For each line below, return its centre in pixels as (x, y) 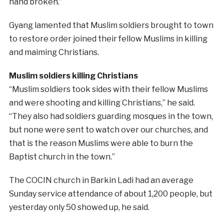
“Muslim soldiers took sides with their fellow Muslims (108, 89)
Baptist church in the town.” (62, 157)
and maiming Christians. (54, 52)
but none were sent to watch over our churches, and (108, 130)
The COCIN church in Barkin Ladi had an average (101, 180)
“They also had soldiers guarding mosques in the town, (111, 116)
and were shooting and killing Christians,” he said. (102, 103)
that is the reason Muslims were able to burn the (101, 143)
